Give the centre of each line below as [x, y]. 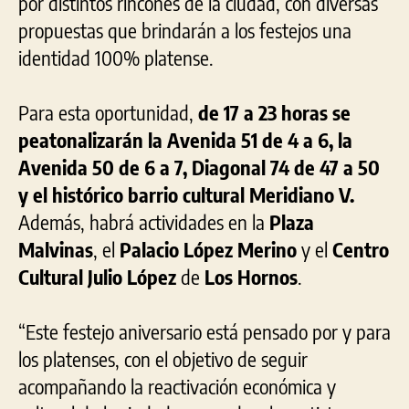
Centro [361, 250]
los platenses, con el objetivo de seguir [163, 359]
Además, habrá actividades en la [144, 222]
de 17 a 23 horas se [274, 113]
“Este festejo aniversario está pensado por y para [204, 332]
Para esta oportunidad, [108, 113]
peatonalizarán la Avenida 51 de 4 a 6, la [185, 140]
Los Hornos [251, 277]
